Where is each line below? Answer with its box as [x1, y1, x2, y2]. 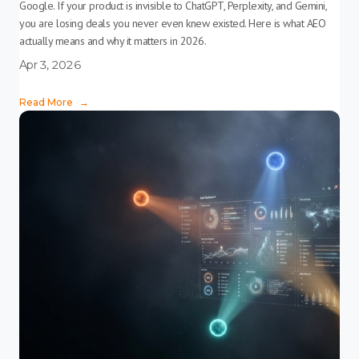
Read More [19, 96, 73, 108]
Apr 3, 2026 [19, 58, 81, 72]
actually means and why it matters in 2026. [19, 34, 206, 48]
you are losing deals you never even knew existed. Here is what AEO [19, 16, 325, 30]
